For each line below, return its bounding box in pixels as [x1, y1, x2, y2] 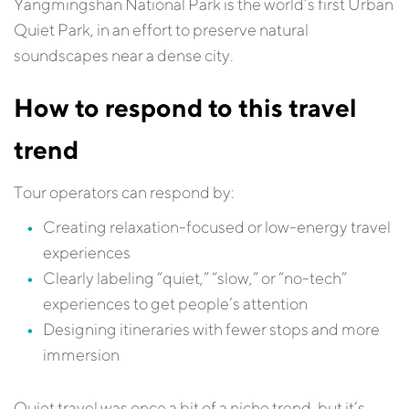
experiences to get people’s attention [43, 294, 308, 313]
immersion [43, 345, 120, 364]
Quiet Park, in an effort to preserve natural [14, 20, 309, 39]
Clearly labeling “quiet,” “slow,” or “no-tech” [43, 268, 347, 288]
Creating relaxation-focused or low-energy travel [43, 217, 391, 236]
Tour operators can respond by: [14, 183, 235, 202]
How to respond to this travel [14, 92, 357, 122]
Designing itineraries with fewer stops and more [43, 320, 380, 339]
